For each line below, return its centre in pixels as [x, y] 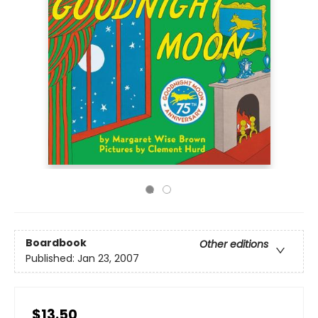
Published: [51, 259]
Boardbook [56, 243]
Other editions [234, 245]
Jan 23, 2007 [108, 259]
